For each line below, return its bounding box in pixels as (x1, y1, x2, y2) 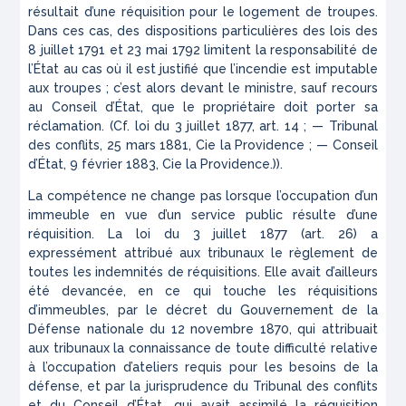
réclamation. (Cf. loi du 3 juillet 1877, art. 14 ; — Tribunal (28, 119, 378, 134)
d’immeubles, (28, 303, 110, 318)
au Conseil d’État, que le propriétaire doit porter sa (28, 100, 378, 115)
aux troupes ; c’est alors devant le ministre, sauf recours (28, 81, 378, 96)
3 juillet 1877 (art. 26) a (192, 227, 378, 242)
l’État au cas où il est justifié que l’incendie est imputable (28, 62, 378, 77)
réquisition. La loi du (28, 227, 179, 242)
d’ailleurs (324, 265, 378, 280)
